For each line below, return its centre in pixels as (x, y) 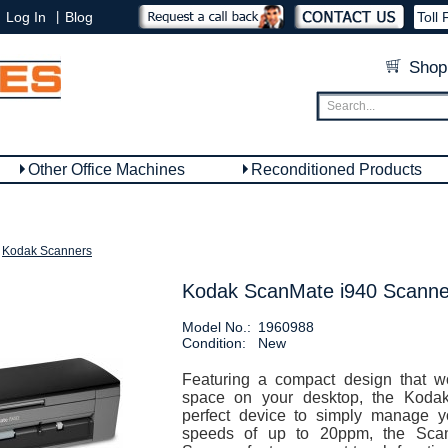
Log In (26, 17)
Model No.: (216, 327)
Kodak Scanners (47, 251)
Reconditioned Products (336, 169)
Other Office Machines (106, 169)
